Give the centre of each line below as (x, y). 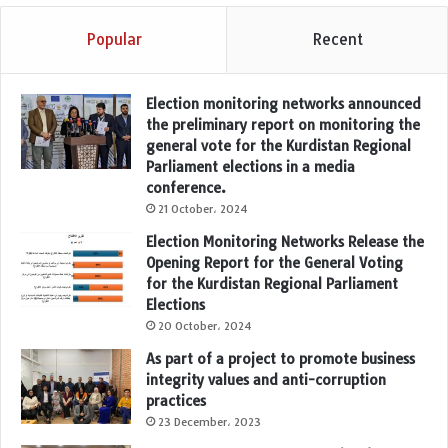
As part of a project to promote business (280, 359)
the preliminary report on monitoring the (283, 125)
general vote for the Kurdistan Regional (278, 146)
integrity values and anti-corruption (266, 380)
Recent (337, 40)
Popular (113, 40)
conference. (186, 188)
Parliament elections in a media (250, 167)
